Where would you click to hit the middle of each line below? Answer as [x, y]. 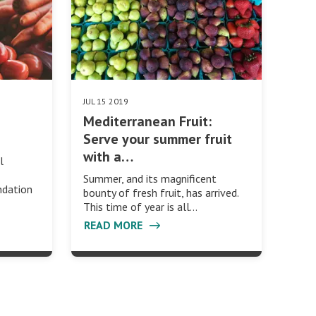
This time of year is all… [140, 207]
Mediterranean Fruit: [147, 122]
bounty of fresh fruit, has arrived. [160, 193]
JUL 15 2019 [105, 102]
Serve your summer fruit [157, 139]
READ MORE [114, 225]
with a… [108, 157]
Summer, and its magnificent [150, 179]
